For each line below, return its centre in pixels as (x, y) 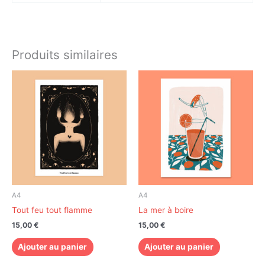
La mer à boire (166, 210)
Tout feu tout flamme (52, 210)
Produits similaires (65, 55)
